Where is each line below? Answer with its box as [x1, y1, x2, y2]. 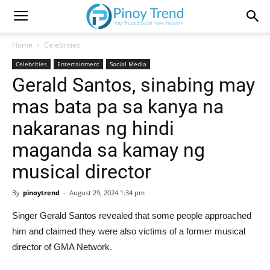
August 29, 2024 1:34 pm [69, 188, 145, 197]
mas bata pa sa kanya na [12, 95, 224, 118]
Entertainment [57, 60, 99, 68]
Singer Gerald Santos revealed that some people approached [12, 210, 251, 221]
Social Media [110, 60, 146, 68]
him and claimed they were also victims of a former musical [12, 226, 245, 236]
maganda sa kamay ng [12, 139, 205, 162]
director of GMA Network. [12, 242, 112, 252]
